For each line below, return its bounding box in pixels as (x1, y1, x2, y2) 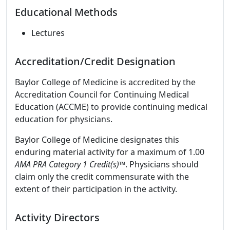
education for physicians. (15, 113, 112, 125)
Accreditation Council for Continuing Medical (15, 89, 189, 100)
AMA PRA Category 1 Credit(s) (15, 159, 119, 170)
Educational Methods (15, 5, 118, 19)
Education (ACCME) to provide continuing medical (15, 101, 207, 112)
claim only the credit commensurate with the (15, 171, 189, 182)
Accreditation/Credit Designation (15, 54, 176, 68)
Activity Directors (15, 210, 100, 224)
